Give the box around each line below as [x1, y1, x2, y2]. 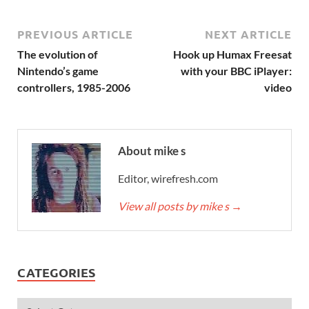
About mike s [118, 143, 186, 159]
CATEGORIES [17, 264, 95, 281]
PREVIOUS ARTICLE [17, 27, 133, 42]
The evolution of [17, 48, 98, 61]
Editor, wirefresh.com [118, 172, 218, 186]
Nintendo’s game [17, 64, 99, 78]
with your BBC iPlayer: [181, 64, 292, 78]
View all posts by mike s [118, 199, 231, 213]
